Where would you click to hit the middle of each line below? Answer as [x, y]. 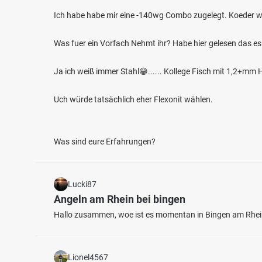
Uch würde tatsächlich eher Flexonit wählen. [133, 99]
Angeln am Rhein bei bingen [120, 199]
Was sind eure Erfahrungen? [105, 142]
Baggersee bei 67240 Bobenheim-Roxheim [111, 157]
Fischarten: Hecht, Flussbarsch [91, 146]
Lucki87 [82, 184]
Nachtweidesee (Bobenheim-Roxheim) [126, 132]
